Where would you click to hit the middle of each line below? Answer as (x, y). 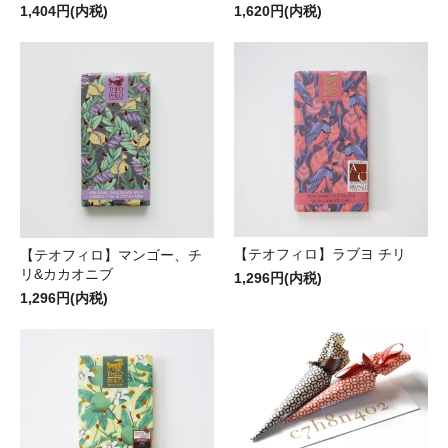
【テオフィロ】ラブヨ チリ (320, 253)
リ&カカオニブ (66, 273)
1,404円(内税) (64, 10)
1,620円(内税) (278, 10)
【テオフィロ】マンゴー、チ (111, 254)
